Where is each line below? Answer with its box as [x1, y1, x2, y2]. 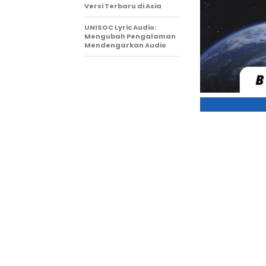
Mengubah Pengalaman [84, 31, 176, 42]
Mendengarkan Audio [84, 40, 166, 50]
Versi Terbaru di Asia [84, 1, 161, 11]
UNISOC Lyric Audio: [84, 23, 156, 33]
